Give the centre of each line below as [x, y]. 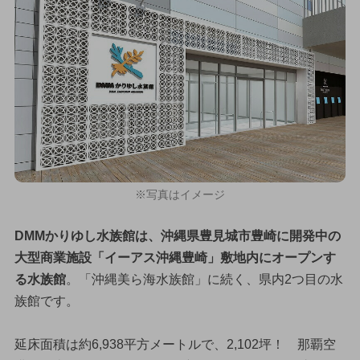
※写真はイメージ [180, 195]
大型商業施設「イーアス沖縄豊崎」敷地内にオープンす [175, 257]
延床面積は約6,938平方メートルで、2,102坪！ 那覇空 [175, 344]
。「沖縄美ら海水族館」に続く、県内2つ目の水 [204, 279]
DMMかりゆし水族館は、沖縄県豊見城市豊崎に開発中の [177, 235]
